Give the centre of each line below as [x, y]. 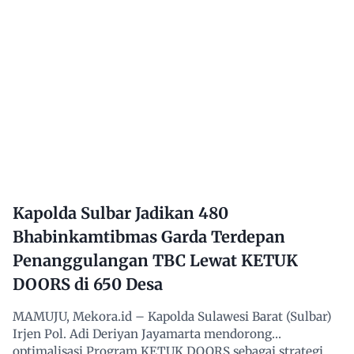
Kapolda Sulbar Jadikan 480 [121, 213]
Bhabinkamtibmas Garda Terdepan [149, 237]
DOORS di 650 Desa [88, 284]
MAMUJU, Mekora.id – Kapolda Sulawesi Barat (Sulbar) [172, 317]
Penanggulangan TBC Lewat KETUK [155, 260]
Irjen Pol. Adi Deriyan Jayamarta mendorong [142, 334]
